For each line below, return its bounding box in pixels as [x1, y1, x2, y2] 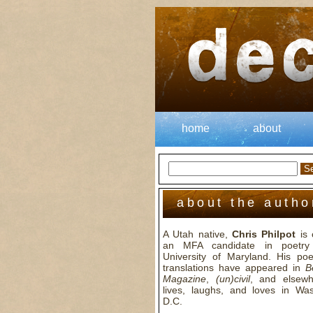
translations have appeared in [163, 262, 305, 273]
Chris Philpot [232, 228, 296, 240]
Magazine [163, 273, 206, 284]
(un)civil [215, 273, 250, 284]
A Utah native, [163, 228, 232, 240]
